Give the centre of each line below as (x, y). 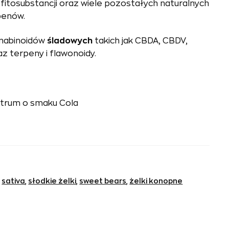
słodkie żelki (52, 181)
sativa (14, 181)
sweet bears (103, 181)
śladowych (70, 41)
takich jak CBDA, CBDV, (140, 41)
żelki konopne (156, 181)
